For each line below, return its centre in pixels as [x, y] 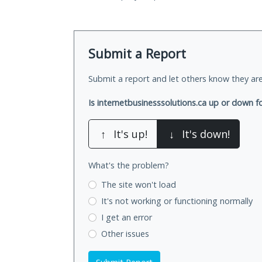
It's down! [206, 134]
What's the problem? [129, 166]
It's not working [132, 201]
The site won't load [138, 185]
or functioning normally [208, 201]
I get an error [126, 217]
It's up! [130, 134]
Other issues [125, 233]
